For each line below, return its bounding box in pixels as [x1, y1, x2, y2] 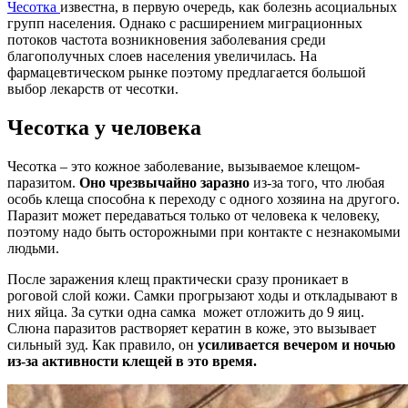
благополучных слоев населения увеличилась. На [7, 47, 317, 64]
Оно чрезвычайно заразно [76, 174, 250, 190]
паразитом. [7, 174, 76, 190]
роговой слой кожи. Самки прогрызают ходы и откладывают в [7, 287, 398, 303]
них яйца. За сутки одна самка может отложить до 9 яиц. [7, 303, 364, 320]
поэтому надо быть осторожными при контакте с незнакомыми [7, 223, 401, 240]
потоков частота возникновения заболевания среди [7, 31, 326, 47]
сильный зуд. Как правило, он [7, 336, 194, 352]
